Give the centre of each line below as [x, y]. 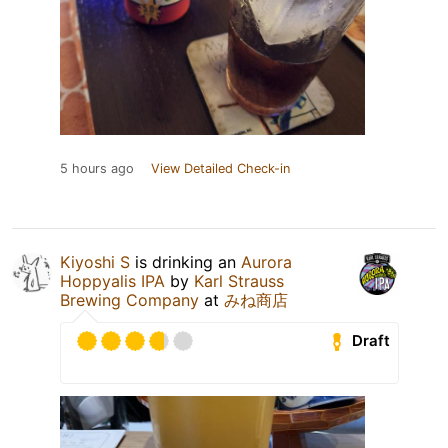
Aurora [266, 261]
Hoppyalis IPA [112, 280]
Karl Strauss [239, 280]
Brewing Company [129, 299]
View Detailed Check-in [220, 168]
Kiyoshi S [95, 261]
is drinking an [185, 261]
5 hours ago [97, 168]
